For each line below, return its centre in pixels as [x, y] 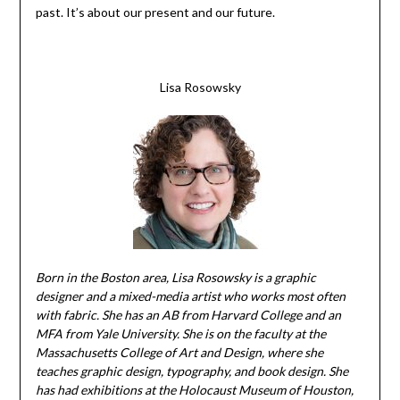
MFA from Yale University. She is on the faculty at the [180, 334]
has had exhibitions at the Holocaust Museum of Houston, [194, 390]
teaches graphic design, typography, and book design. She [192, 371]
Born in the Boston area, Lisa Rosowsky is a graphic [175, 278]
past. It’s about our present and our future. [155, 12]
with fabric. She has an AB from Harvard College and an [188, 315]
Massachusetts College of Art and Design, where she [179, 353]
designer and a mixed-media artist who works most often [190, 296]
